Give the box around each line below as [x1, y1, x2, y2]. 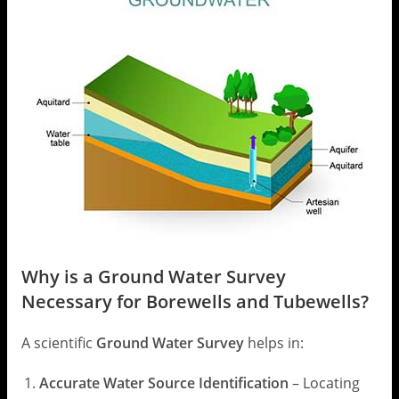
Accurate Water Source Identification [38, 373, 289, 394]
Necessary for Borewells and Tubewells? [20, 289, 369, 314]
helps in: [243, 333, 304, 354]
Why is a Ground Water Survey [20, 265, 286, 289]
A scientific [20, 333, 96, 354]
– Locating [288, 373, 360, 394]
